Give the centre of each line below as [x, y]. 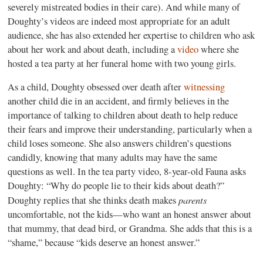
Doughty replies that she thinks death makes [93, 200]
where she [220, 49]
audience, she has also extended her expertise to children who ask [131, 35]
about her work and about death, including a [93, 49]
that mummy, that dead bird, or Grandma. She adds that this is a [130, 228]
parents [193, 200]
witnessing [205, 87]
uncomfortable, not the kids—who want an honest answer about [130, 214]
